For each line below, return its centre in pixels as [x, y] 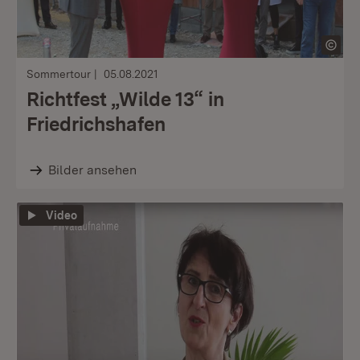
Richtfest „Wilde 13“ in [125, 99]
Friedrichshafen [96, 124]
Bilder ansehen [92, 170]
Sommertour [59, 74]
